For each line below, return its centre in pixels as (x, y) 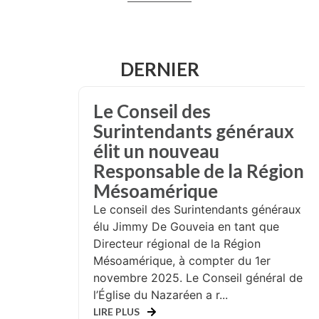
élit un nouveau (156, 151)
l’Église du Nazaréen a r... (161, 295)
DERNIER (159, 69)
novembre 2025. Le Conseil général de (198, 278)
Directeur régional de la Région (177, 244)
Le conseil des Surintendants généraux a (202, 210)
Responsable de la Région (199, 171)
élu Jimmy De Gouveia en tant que (186, 227)
